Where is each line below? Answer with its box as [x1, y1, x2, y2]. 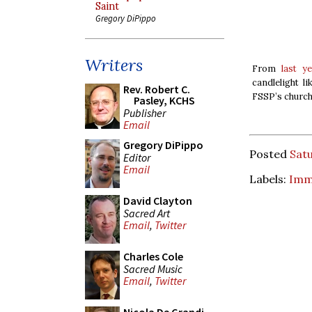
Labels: [249, 171, 289, 186]
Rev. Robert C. [123, 82, 190, 96]
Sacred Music [123, 261, 182, 276]
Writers [85, 54, 143, 76]
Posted [249, 146, 290, 161]
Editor [123, 150, 150, 164]
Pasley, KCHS [134, 93, 195, 107]
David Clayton [123, 194, 192, 208]
